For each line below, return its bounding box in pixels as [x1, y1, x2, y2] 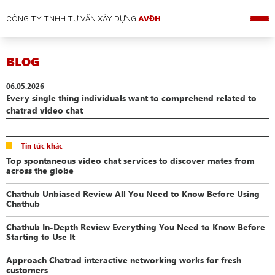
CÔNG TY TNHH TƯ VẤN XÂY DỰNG [6, 14, 139, 23]
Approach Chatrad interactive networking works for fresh [6, 254, 242, 265]
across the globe [6, 164, 74, 176]
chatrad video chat [6, 104, 83, 116]
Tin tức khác [20, 140, 63, 150]
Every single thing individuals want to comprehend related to [6, 92, 257, 104]
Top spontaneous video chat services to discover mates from [6, 154, 255, 166]
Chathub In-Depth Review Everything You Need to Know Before [6, 220, 266, 232]
